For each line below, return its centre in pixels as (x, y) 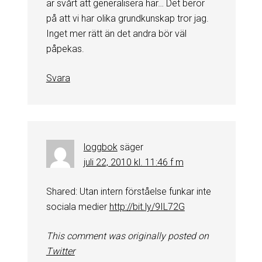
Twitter (60, 251)
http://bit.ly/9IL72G (147, 206)
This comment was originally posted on (127, 236)
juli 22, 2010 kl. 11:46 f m (133, 162)
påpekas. (65, 49)
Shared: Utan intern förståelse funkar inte (128, 191)
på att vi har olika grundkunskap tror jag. (127, 18)
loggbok (100, 147)
